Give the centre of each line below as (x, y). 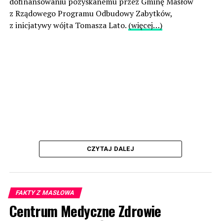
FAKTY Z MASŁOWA (45, 193)
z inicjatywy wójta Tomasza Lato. (69, 25)
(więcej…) (145, 25)
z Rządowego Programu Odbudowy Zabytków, (91, 14)
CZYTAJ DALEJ (110, 149)
